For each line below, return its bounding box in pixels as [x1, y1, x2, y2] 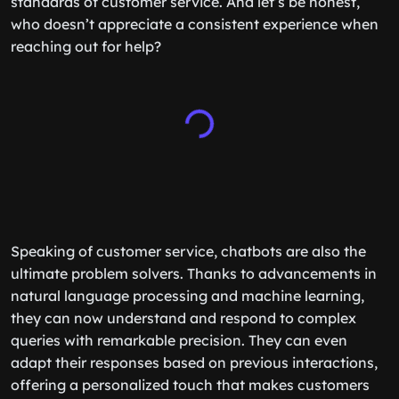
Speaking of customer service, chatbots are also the [11, 242, 366, 260]
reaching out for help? [11, 37, 161, 55]
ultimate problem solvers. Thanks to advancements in [11, 265, 377, 282]
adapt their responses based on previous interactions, [11, 354, 378, 371]
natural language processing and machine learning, [11, 287, 364, 305]
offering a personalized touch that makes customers [11, 376, 370, 394]
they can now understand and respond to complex [11, 309, 356, 327]
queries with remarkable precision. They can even [11, 331, 347, 349]
